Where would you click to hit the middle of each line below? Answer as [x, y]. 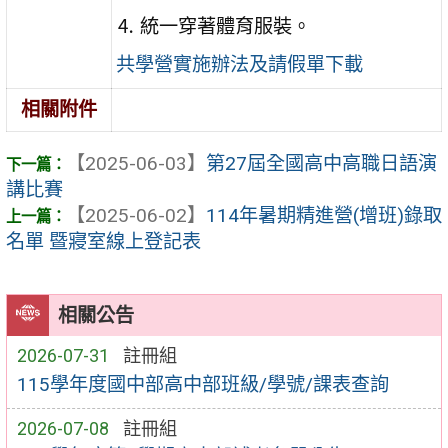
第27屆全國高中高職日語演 [321, 164]
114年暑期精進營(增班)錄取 [324, 216]
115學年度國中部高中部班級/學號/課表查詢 [202, 384]
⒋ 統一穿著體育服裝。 [214, 27]
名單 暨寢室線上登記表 [103, 242]
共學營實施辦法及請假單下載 [240, 65]
